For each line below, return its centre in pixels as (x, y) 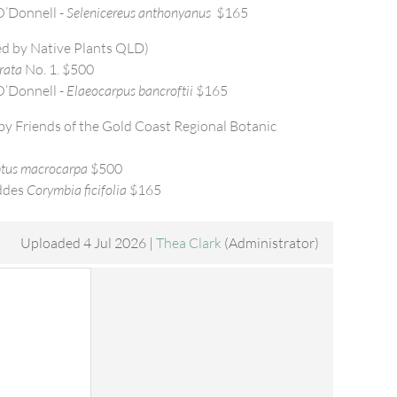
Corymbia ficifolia (77, 190)
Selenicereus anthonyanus (140, 12)
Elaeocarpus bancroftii (130, 90)
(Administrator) (270, 243)
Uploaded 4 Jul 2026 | (87, 243)
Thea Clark (189, 243)
